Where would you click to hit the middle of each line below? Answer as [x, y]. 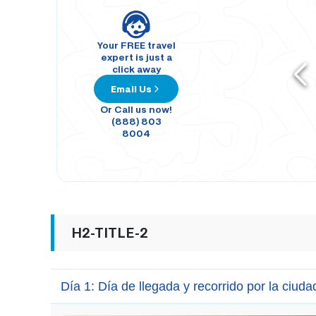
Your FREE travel [136, 45]
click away [136, 69]
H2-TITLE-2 [110, 232]
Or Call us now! [136, 109]
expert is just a [136, 57]
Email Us [132, 89]
